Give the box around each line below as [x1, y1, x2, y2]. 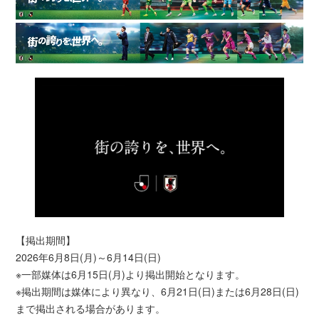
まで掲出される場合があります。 [16, 301, 166, 316]
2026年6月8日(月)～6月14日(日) [16, 250, 162, 265]
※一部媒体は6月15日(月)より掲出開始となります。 [16, 267, 246, 282]
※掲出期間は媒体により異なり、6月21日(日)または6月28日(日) [16, 284, 300, 299]
